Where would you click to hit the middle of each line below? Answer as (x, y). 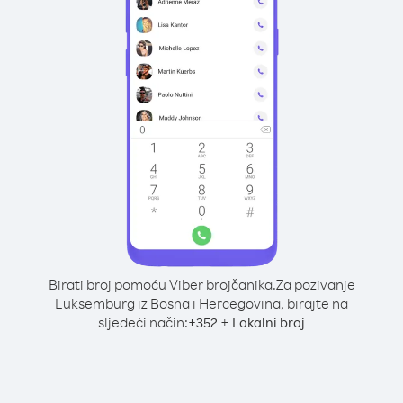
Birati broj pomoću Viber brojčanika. (162, 284)
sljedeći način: (143, 322)
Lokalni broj (269, 322)
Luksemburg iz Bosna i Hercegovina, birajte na (201, 303)
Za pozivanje (315, 284)
